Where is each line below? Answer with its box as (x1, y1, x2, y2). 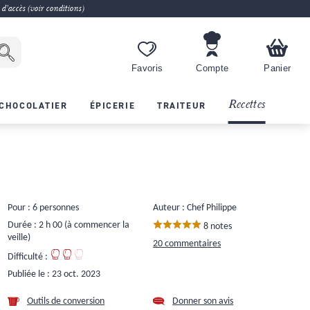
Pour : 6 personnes (8, 202, 80, 213)
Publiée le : (8, 268, 53, 280)
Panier (264, 64, 291, 74)
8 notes (201, 221, 232, 232)
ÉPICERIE (89, 99, 136, 111)
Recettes (228, 97, 266, 112)
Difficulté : (8, 251, 51, 262)
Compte (196, 64, 229, 74)
